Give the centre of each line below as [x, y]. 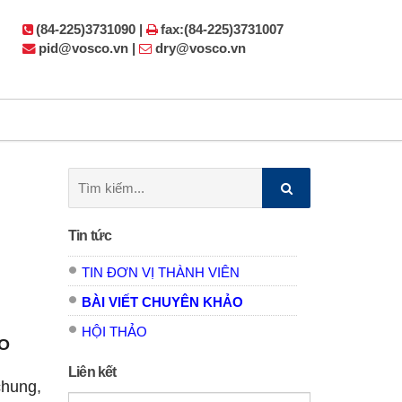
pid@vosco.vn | [89, 48]
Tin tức [90, 236]
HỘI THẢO [114, 332]
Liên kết [92, 372]
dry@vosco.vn [201, 48]
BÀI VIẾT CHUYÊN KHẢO [162, 302]
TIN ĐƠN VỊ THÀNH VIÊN [161, 273]
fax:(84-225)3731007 [222, 29]
